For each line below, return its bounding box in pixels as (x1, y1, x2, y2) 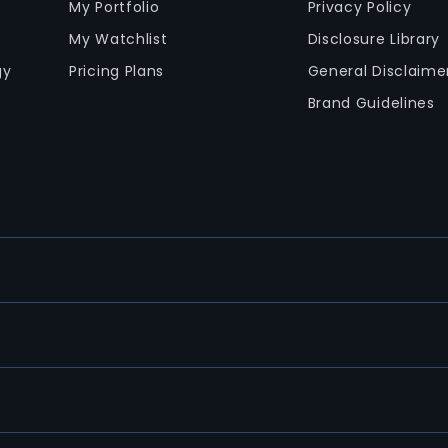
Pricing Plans (69, 61, 165, 81)
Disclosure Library (307, 29, 441, 49)
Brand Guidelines (307, 93, 435, 113)
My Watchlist (69, 29, 168, 49)
